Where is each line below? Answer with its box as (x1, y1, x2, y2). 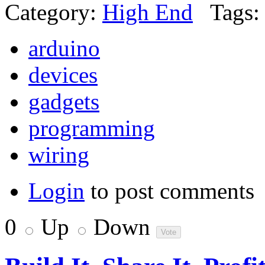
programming (28, 115, 155, 141)
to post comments (85, 178, 254, 204)
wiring (28, 142, 89, 168)
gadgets (28, 89, 99, 115)
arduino (28, 35, 100, 62)
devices (28, 62, 98, 88)
